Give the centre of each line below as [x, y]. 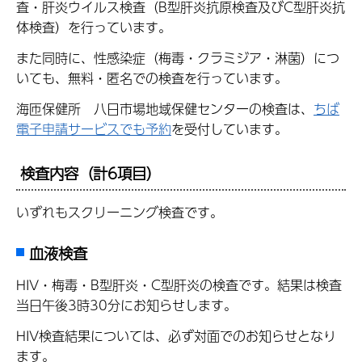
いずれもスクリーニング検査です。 [126, 213]
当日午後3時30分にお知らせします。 [126, 305]
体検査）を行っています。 [94, 27]
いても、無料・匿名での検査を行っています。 [152, 78]
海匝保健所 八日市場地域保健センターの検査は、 [165, 109]
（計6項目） [120, 173]
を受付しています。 [229, 129]
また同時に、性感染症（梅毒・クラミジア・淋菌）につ [178, 58]
